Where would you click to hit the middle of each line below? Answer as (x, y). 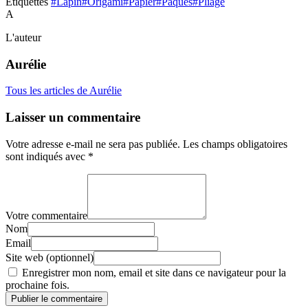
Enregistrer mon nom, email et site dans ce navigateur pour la (153, 272)
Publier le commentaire (57, 298)
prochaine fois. (37, 285)
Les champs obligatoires (235, 144)
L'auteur (23, 37)
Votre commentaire (46, 215)
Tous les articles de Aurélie (64, 91)
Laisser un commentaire (73, 118)
